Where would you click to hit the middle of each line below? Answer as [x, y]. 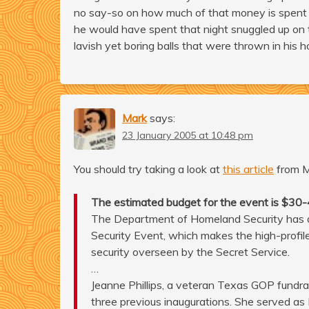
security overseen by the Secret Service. [190, 251]
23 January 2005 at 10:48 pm [188, 135]
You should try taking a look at [148, 169]
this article [248, 169]
